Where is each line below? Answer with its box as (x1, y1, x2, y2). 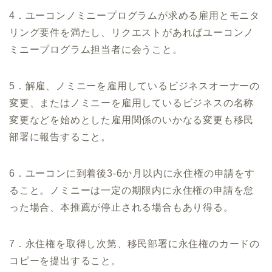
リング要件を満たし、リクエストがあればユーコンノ (9, 27, 254, 38)
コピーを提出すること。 (9, 256, 121, 267)
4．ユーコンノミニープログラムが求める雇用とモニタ (9, 10, 260, 21)
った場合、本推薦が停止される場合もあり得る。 (9, 202, 234, 213)
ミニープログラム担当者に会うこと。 (9, 44, 183, 55)
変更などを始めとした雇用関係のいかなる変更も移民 (9, 115, 254, 126)
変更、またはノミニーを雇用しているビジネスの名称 (9, 98, 254, 109)
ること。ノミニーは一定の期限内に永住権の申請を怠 (9, 185, 254, 196)
